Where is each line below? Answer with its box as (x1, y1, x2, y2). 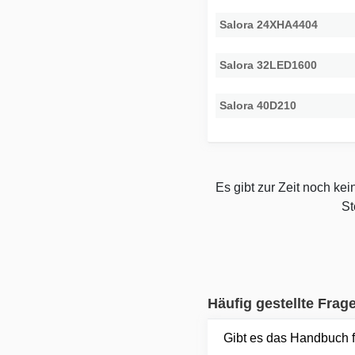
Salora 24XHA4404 (219, 18, 319, 32)
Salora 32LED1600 (219, 59, 318, 72)
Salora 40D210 (219, 99, 297, 113)
